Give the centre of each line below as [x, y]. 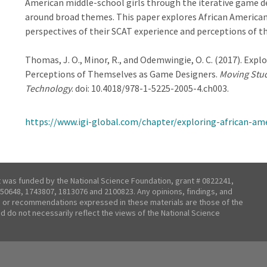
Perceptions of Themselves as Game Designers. [122, 74]
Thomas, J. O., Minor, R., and [82, 60]
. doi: [81, 88]
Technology [48, 88]
